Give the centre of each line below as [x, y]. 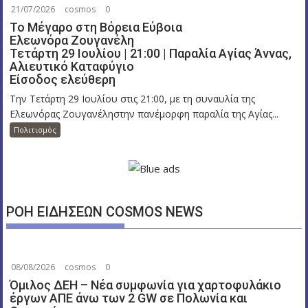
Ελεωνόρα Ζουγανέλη [72, 40]
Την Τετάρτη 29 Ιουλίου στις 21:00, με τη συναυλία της [133, 99]
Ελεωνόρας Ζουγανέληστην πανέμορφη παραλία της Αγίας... [144, 114]
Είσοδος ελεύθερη [63, 79]
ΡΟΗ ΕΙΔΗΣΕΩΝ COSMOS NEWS [105, 211]
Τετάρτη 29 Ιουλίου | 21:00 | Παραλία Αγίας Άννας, [151, 53]
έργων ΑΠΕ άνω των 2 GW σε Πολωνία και [129, 298]
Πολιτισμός [35, 130]
